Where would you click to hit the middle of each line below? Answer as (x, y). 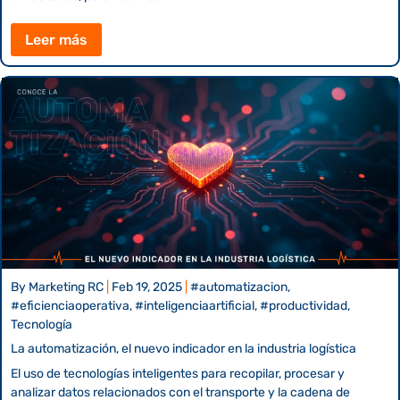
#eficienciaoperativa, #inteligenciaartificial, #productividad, (180, 306)
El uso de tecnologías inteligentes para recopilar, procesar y (178, 374)
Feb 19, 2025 (147, 287)
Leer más (56, 39)
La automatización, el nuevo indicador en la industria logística (183, 349)
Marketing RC (66, 287)
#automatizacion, (240, 287)
